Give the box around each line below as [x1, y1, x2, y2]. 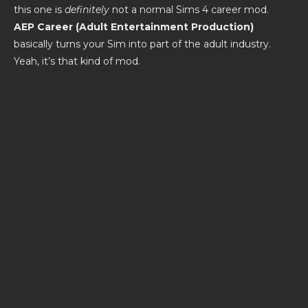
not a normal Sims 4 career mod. [109, 3, 269, 16]
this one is [14, 3, 65, 16]
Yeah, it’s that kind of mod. [14, 55, 140, 68]
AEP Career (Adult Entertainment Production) [14, 21, 254, 34]
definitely [65, 3, 109, 16]
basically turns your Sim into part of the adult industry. [14, 38, 271, 51]
